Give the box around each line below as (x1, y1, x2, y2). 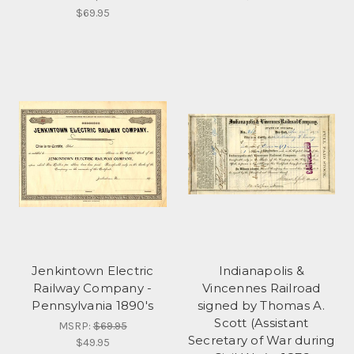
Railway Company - (33, 280, 153, 296)
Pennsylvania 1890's (32, 297, 154, 313)
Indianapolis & (218, 262, 304, 278)
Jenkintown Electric (31, 262, 154, 278)
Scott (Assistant (214, 314, 309, 330)
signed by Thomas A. (197, 297, 326, 313)
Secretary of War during (187, 332, 335, 348)
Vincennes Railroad (202, 280, 321, 296)
